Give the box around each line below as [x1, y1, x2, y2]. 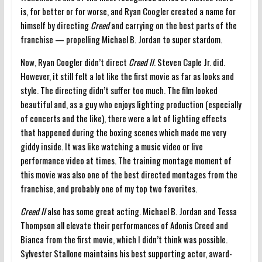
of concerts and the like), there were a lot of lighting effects [20, 111, 226, 125]
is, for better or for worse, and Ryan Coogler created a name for [20, 4, 236, 18]
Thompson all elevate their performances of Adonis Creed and [20, 218, 228, 232]
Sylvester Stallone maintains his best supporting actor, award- [20, 246, 232, 260]
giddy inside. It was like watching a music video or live [20, 139, 203, 153]
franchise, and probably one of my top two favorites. [20, 181, 197, 195]
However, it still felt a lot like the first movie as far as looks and [20, 69, 234, 82]
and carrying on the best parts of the [109, 18, 237, 32]
